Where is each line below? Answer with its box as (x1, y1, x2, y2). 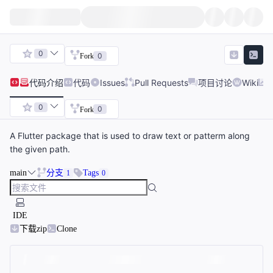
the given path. (10, 144, 70, 155)
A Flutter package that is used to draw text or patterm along (10, 130, 250, 141)
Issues (100, 77, 125, 88)
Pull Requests (135, 77, 188, 88)
